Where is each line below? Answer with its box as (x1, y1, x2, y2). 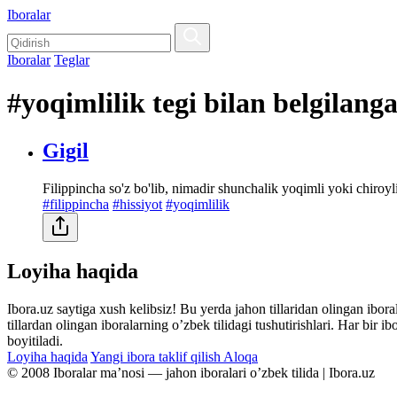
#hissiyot (113, 196, 162, 212)
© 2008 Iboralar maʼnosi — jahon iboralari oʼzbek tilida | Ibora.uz (7, 364, 375, 380)
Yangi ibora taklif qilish (90, 348, 223, 364)
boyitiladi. (7, 332, 63, 348)
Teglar (54, 52, 90, 67)
